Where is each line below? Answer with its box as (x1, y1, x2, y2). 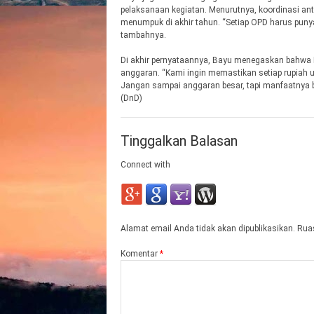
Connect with (121, 160, 170, 170)
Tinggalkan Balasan (121, 132, 238, 150)
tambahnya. (121, 30, 166, 41)
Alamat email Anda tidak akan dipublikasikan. (121, 224, 295, 234)
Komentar (121, 249, 160, 259)
